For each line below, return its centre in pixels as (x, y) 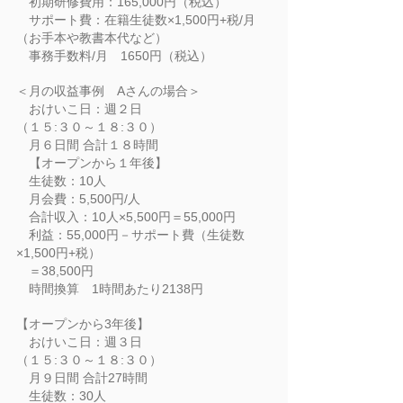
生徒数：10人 (61, 181)
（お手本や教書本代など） (92, 38)
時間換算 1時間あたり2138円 (110, 289)
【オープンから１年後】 (92, 163)
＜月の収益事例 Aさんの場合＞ (108, 91)
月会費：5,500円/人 (78, 199)
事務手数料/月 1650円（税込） (114, 56)
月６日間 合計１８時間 (87, 145)
